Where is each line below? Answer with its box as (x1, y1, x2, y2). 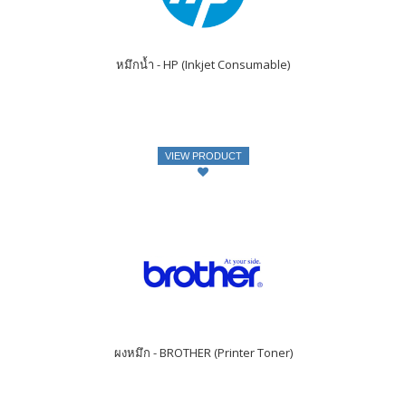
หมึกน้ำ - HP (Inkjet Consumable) (116, 56, 290, 73)
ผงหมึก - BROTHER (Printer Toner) (113, 344, 293, 362)
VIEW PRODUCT (164, 150, 242, 162)
